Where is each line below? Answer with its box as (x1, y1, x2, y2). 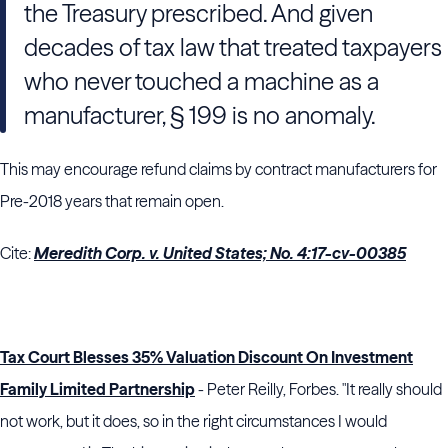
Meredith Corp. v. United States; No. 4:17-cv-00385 (34, 243, 406, 263)
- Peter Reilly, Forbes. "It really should (195, 379, 442, 399)
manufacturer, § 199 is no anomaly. (24, 101, 380, 130)
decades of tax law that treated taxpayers (24, 33, 442, 62)
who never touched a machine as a (24, 67, 379, 96)
